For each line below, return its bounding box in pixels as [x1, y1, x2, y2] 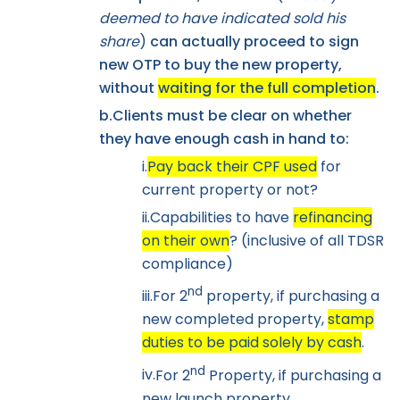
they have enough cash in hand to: [99, 129, 349, 150]
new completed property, [142, 309, 328, 330]
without [99, 78, 158, 99]
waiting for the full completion [158, 78, 376, 99]
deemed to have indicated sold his [99, 8, 346, 29]
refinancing [293, 207, 372, 229]
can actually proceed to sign [150, 31, 359, 53]
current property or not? [142, 179, 318, 201]
